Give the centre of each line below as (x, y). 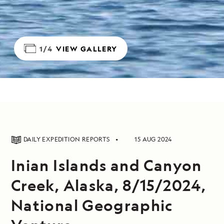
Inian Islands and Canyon (106, 165)
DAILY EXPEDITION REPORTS (67, 139)
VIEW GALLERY (87, 48)
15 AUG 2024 (153, 139)
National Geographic (92, 205)
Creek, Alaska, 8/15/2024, (108, 185)
